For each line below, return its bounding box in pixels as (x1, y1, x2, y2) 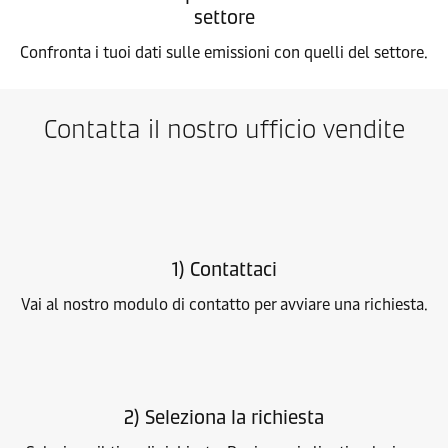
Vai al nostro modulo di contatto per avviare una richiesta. (20, 295, 428, 314)
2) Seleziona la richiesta (124, 405, 324, 429)
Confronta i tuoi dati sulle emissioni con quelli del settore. (20, 43, 428, 62)
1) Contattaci (171, 257, 277, 281)
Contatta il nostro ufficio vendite (43, 113, 405, 145)
